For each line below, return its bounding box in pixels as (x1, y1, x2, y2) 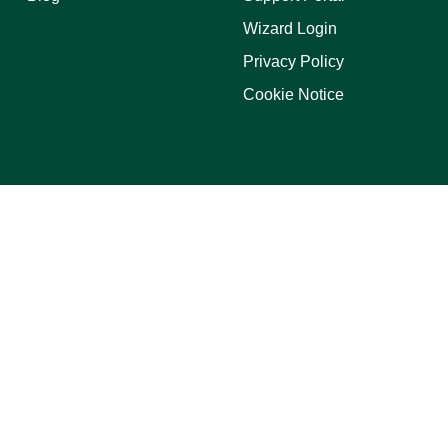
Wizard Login (243, 20, 338, 37)
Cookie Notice (243, 86, 345, 103)
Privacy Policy (243, 53, 345, 70)
